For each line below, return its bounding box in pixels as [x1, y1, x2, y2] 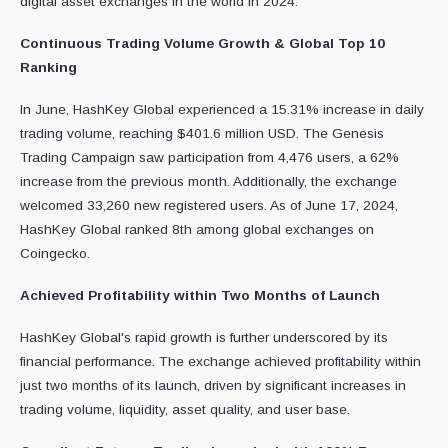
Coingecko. [20, 246, 90, 262]
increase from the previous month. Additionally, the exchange [20, 174, 397, 190]
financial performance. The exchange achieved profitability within [20, 354, 421, 370]
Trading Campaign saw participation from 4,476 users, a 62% [20, 150, 399, 166]
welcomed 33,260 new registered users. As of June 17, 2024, [20, 198, 398, 214]
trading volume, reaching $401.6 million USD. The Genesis [20, 126, 384, 142]
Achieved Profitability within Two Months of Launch [20, 288, 380, 304]
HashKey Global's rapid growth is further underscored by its [20, 330, 388, 346]
